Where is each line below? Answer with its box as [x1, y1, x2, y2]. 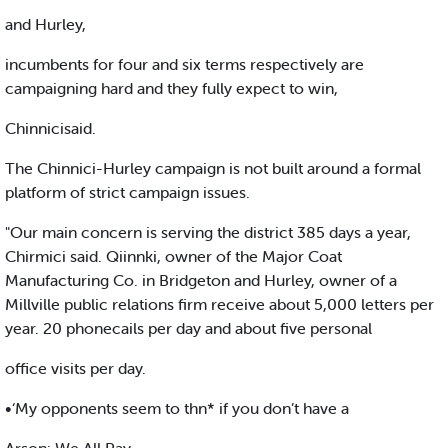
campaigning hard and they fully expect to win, [5, 78, 338, 99]
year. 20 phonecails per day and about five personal [5, 318, 372, 339]
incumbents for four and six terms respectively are [5, 54, 364, 75]
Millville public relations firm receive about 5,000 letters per [5, 294, 434, 315]
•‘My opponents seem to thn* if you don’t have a [5, 398, 349, 419]
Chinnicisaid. [5, 118, 96, 139]
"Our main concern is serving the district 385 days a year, [5, 222, 411, 243]
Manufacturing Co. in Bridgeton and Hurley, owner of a [5, 270, 397, 291]
